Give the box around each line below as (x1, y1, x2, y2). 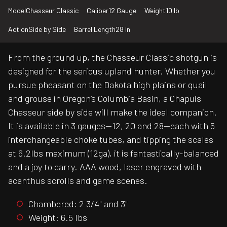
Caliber (87, 6, 108, 15)
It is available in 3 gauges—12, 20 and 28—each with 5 (8, 120, 215, 132)
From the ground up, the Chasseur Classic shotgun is (8, 52, 217, 63)
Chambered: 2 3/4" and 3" (28, 198, 128, 209)
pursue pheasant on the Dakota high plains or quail (8, 79, 207, 91)
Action (8, 25, 28, 34)
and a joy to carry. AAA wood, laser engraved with (8, 161, 201, 173)
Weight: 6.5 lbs (28, 211, 87, 223)
